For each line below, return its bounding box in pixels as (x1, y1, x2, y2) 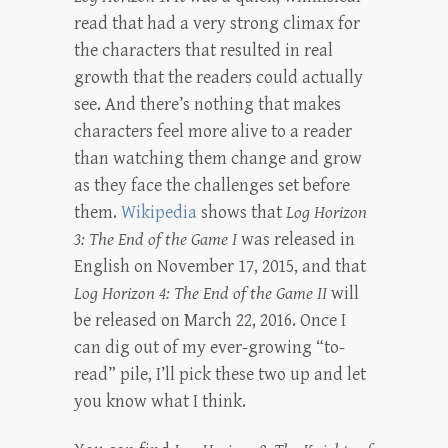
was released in (237, 229, 355, 251)
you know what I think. (74, 391, 246, 413)
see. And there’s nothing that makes (74, 94, 341, 116)
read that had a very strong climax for (74, 13, 360, 35)
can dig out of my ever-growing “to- (74, 337, 345, 359)
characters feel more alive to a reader (74, 121, 352, 143)
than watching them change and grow (74, 148, 362, 170)
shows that (197, 202, 286, 224)
